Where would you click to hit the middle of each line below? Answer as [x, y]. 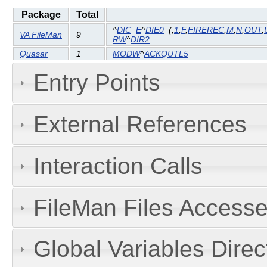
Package [41, 15]
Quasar [34, 54]
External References [140, 124]
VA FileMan [41, 35]
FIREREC [206, 30]
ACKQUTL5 [166, 54]
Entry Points [97, 83]
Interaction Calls [118, 166]
